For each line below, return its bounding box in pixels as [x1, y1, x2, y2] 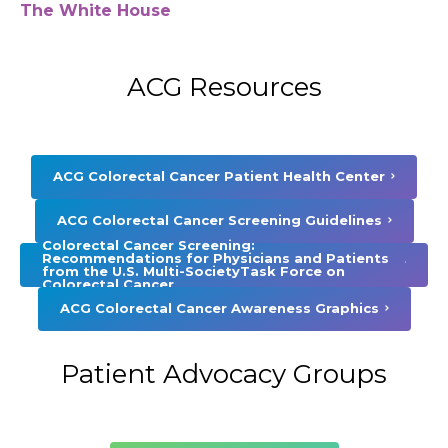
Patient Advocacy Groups [61, 357, 387, 390]
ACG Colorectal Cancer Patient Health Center [53, 168, 385, 185]
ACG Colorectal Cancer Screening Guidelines [56, 212, 382, 229]
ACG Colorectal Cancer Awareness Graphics [59, 300, 379, 317]
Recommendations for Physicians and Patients [42, 249, 389, 266]
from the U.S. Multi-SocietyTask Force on [42, 262, 345, 279]
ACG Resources [126, 70, 322, 103]
